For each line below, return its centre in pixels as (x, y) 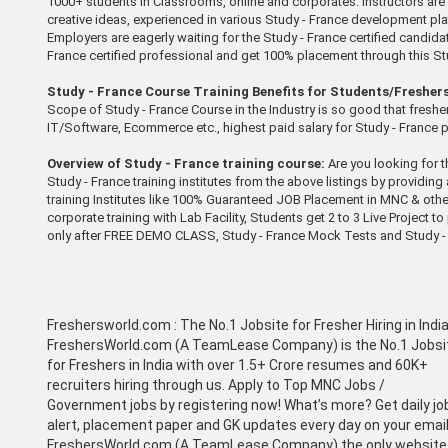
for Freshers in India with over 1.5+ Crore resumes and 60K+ (237, 364)
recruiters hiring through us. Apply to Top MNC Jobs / (216, 384)
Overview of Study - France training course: (186, 163)
